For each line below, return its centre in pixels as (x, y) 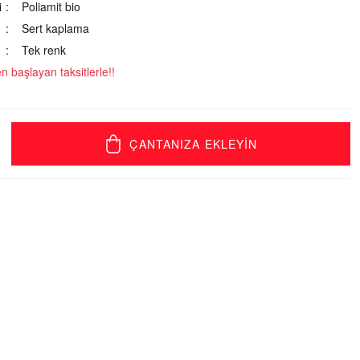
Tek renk (44, 50)
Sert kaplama (56, 28)
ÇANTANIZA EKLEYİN (194, 144)
